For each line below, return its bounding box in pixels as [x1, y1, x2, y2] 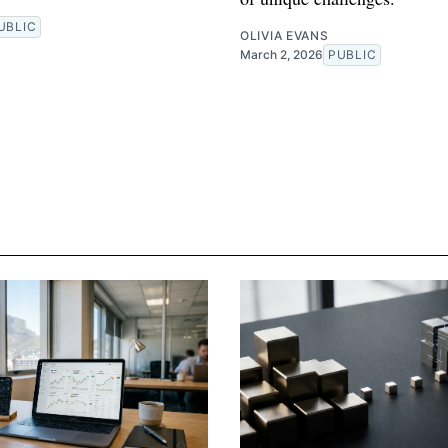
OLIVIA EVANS [240, 28, 329, 44]
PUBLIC [328, 47, 377, 63]
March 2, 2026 [240, 47, 323, 63]
